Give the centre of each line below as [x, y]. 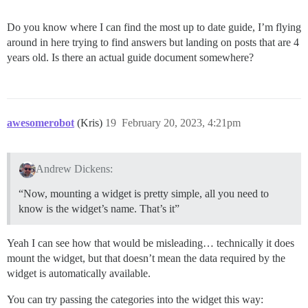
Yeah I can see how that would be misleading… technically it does [151, 243]
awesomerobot [41, 123]
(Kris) [91, 123]
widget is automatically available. [79, 274]
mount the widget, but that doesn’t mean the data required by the [146, 258]
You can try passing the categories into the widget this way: [135, 300]
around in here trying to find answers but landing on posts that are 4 [153, 43]
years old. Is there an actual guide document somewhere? [130, 58]
